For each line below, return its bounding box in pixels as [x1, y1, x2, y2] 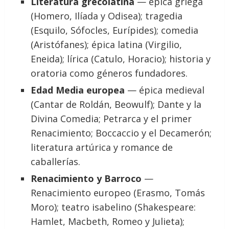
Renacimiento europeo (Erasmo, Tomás [31, 187, 205, 199]
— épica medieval [125, 84, 205, 96]
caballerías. [31, 155, 81, 168]
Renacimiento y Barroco [31, 172, 142, 185]
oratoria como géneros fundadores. [31, 67, 188, 79]
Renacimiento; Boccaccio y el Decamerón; [31, 127, 212, 139]
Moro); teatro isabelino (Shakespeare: [31, 201, 196, 213]
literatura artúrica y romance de [31, 141, 173, 153]
